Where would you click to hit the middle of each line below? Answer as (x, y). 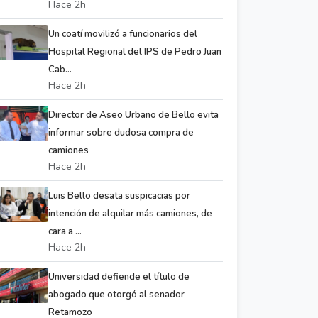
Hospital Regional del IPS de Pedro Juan (135, 52)
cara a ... (65, 231)
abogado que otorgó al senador (116, 295)
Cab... (60, 70)
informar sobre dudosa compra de (121, 133)
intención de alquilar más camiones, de (130, 214)
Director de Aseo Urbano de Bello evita (133, 115)
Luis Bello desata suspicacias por (119, 196)
